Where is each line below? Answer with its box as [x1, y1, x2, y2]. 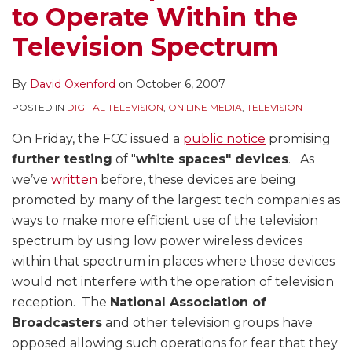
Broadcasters [12, 315, 102, 331]
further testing [12, 152, 112, 167]
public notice [183, 131, 266, 147]
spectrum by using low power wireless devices [12, 233, 302, 249]
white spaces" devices [136, 152, 288, 167]
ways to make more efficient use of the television [12, 213, 318, 229]
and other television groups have [102, 315, 313, 331]
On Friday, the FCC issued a [12, 131, 183, 147]
